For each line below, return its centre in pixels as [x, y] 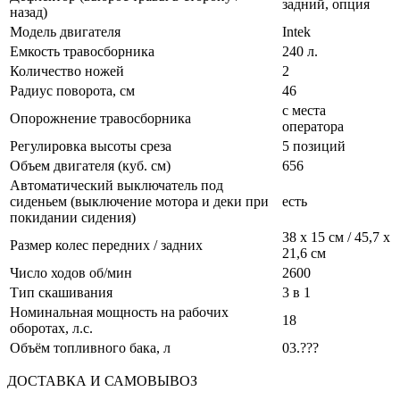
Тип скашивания [61, 292]
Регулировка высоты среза [91, 146]
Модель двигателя [65, 31]
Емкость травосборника [82, 51]
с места [304, 110]
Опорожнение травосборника [100, 118]
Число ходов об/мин [71, 272]
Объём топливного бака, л [90, 347]
